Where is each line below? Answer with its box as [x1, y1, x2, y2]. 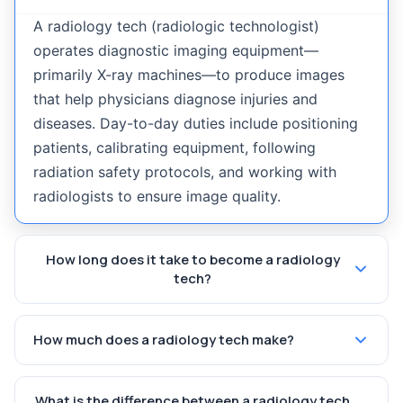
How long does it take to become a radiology [45, 250, 340, 269]
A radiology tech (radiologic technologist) [33, 17, 319, 35]
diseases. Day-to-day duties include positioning [33, 114, 358, 132]
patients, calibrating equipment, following [33, 139, 316, 157]
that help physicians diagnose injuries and [33, 90, 318, 108]
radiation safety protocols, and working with [33, 163, 336, 181]
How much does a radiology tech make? [33, 330, 294, 349]
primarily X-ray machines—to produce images [33, 66, 345, 84]
